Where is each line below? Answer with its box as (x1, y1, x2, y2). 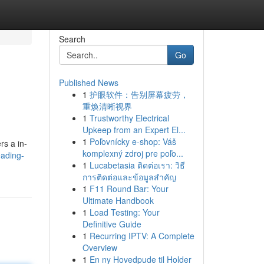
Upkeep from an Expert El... (82, 124, 186, 136)
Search (58, 33, 85, 45)
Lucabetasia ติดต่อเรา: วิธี (89, 159, 185, 171)
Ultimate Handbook (82, 194, 154, 206)
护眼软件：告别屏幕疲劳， (89, 88, 189, 100)
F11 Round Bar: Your (89, 183, 169, 194)
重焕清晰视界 (82, 100, 132, 112)
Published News (58, 77, 118, 88)
